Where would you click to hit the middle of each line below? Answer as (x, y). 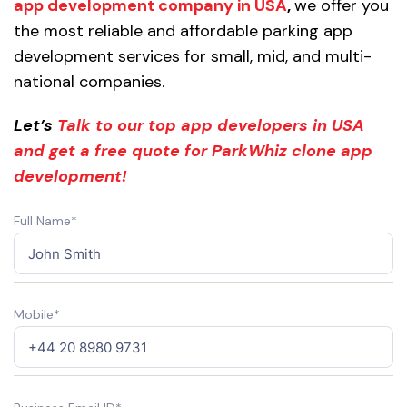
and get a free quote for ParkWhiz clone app (193, 151)
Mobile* (37, 315)
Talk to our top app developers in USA (211, 126)
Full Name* (45, 221)
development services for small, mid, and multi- (193, 57)
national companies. (89, 82)
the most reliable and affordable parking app (183, 31)
